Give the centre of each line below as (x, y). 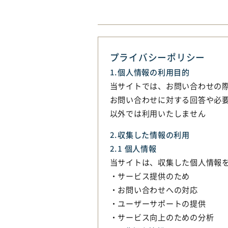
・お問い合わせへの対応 (154, 189)
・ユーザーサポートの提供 (158, 203)
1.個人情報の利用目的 (150, 72)
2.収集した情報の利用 (150, 134)
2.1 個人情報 (133, 148)
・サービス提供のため (150, 175)
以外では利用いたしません (158, 113)
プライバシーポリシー (158, 57)
